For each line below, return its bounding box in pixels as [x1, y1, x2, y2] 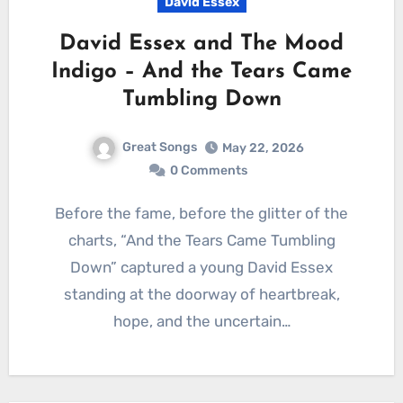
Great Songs [122, 139, 197, 156]
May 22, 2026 [222, 140, 304, 157]
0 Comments [170, 163, 247, 179]
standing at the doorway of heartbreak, [63, 285, 340, 304]
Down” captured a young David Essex [70, 258, 333, 277]
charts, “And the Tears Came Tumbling [67, 231, 336, 250]
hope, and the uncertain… [112, 312, 291, 331]
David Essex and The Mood [59, 33, 344, 56]
